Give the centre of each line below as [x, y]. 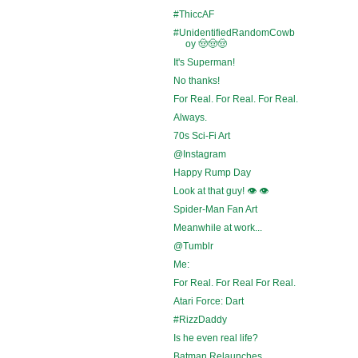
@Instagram [199, 154]
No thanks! [196, 80]
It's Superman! [204, 62]
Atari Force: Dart [208, 301]
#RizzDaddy [200, 319]
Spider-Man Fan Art [215, 209]
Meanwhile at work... [217, 227]
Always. [190, 117]
